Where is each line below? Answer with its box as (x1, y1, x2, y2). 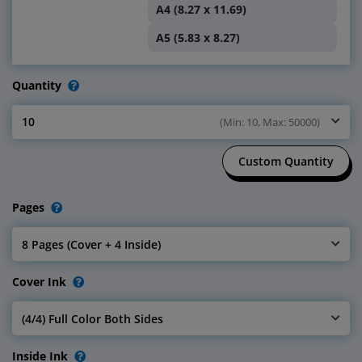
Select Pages (21, 243, 91, 259)
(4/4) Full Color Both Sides (22, 310, 163, 326)
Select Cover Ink (21, 318, 110, 334)
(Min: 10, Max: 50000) (220, 114, 320, 129)
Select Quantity (21, 121, 107, 137)
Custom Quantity (238, 153, 334, 169)
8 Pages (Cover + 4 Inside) (22, 236, 161, 252)
